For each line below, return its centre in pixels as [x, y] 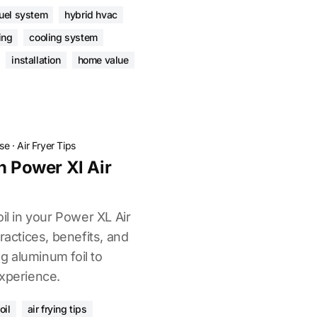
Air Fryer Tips [46, 145]
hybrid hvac [91, 15]
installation [36, 60]
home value [103, 60]
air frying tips [57, 309]
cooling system [63, 37]
